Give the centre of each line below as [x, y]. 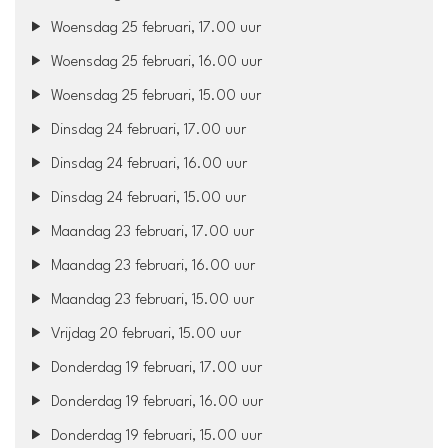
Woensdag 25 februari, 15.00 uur [154, 96]
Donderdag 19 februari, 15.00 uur [155, 436]
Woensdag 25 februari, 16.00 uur [155, 62]
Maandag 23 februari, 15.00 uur [151, 300]
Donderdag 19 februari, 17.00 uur [155, 368]
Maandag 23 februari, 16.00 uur [151, 266]
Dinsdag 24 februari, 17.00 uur [147, 130]
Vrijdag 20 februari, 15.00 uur [144, 334]
